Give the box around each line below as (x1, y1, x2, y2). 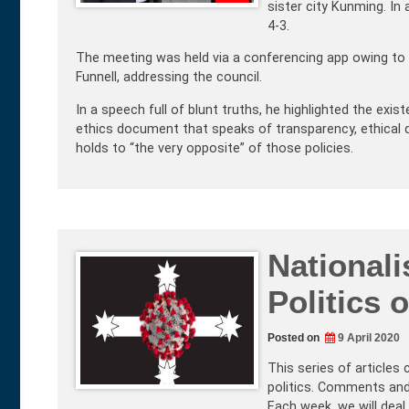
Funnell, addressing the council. (76, 69, 262, 86)
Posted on (267, 330, 322, 344)
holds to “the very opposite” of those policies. (76, 140, 353, 156)
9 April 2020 (338, 330, 400, 344)
